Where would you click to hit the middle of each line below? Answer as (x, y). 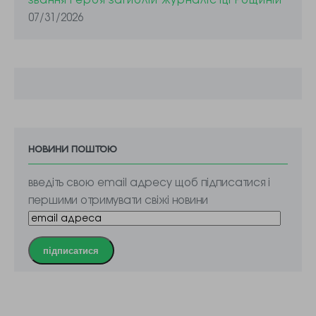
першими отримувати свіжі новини (118, 199)
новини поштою (73, 147)
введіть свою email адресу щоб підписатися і (149, 181)
